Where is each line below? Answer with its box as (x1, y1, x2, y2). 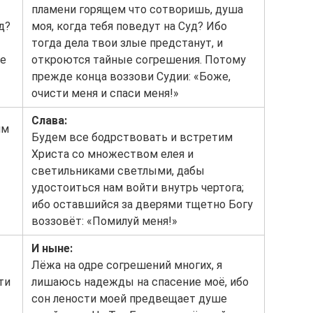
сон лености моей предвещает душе (31, 292, 227, 305)
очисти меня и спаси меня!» (31, 87, 179, 100)
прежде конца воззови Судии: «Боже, (31, 70, 231, 83)
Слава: (31, 114, 67, 127)
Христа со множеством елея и (31, 147, 194, 161)
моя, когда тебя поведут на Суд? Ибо (31, 20, 227, 33)
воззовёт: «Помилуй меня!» (31, 214, 177, 228)
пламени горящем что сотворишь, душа (31, 3, 243, 16)
